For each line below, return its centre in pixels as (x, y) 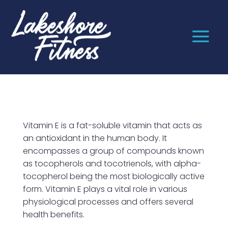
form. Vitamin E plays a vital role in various (105, 189)
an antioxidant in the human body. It (95, 138)
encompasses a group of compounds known (113, 151)
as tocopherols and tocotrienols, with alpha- (112, 163)
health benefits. (53, 214)
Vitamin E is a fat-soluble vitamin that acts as (112, 125)
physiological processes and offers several (108, 202)
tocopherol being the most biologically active (113, 176)
